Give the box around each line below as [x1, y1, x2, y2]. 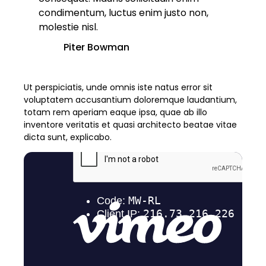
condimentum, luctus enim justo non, [39, 5, 208, 20]
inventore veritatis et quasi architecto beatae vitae [24, 119, 237, 131]
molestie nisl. [39, 20, 98, 34]
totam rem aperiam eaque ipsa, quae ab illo [24, 106, 207, 119]
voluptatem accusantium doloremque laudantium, [24, 94, 237, 106]
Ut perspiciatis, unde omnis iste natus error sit [24, 81, 213, 94]
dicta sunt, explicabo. [24, 131, 112, 144]
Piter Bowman [64, 40, 129, 54]
